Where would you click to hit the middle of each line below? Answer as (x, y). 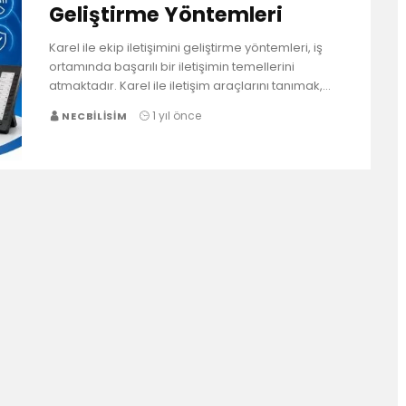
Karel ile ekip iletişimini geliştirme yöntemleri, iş (186, 47)
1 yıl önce (176, 115)
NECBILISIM (95, 116)
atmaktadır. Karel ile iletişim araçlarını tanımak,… (190, 85)
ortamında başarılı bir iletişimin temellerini (172, 66)
